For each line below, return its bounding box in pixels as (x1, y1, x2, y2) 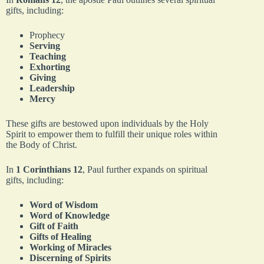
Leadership (29, 82, 75, 93)
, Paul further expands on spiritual (82, 164, 207, 174)
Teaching (29, 51, 66, 61)
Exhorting (29, 61, 70, 72)
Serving (29, 40, 60, 51)
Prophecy (29, 29, 65, 40)
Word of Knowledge (29, 210, 110, 220)
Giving (29, 72, 56, 82)
